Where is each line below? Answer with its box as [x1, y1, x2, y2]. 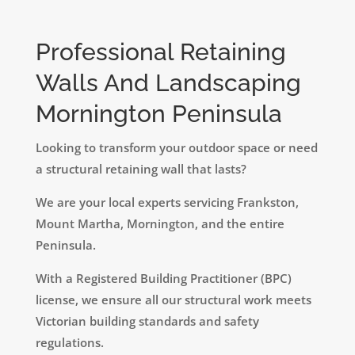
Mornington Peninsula [35, 99, 282, 128]
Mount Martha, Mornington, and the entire [35, 215, 284, 231]
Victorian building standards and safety [35, 312, 259, 329]
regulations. [35, 334, 104, 350]
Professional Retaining [35, 37, 286, 66]
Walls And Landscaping [35, 68, 301, 97]
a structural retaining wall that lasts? [35, 160, 246, 177]
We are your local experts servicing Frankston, [35, 193, 299, 210]
